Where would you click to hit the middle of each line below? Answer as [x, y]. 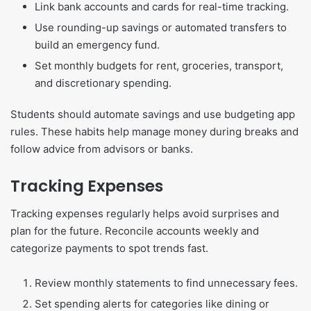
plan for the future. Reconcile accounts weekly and [135, 231]
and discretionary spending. [103, 83]
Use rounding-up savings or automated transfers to [161, 27]
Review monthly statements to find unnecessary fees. [166, 283]
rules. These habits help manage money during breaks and [154, 131]
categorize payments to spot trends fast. [109, 249]
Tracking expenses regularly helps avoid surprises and [145, 214]
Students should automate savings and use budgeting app [153, 114]
